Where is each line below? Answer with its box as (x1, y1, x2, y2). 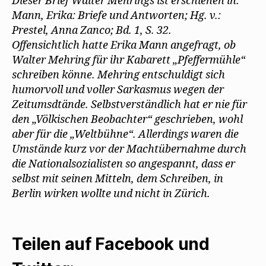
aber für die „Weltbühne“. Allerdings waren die (12, 128, 239, 141)
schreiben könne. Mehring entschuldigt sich (12, 68, 225, 82)
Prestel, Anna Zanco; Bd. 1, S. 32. (12, 24, 172, 37)
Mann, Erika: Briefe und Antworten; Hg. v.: (12, 9, 221, 23)
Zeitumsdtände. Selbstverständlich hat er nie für (12, 98, 247, 112)
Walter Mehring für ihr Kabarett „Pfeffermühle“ (12, 53, 245, 67)
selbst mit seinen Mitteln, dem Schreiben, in (12, 172, 223, 186)
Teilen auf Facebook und (12, 233, 210, 254)
